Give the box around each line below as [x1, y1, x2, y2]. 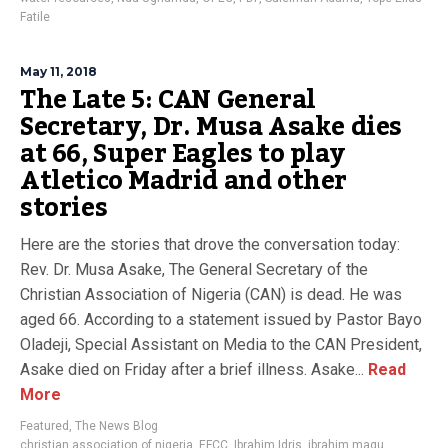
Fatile [20, 10, 50, 25]
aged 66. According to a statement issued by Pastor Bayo [20, 310, 422, 330]
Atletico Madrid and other [20, 156, 348, 207]
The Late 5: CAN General [20, 75, 316, 126]
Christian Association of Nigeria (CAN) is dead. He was [20, 285, 402, 305]
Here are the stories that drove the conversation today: [20, 235, 400, 255]
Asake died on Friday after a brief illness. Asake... [20, 360, 364, 380]
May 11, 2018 [20, 64, 97, 80]
